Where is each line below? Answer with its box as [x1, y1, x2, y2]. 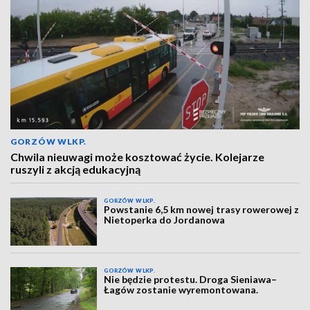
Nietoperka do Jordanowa [104, 214, 226, 226]
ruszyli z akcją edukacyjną [10, 163, 140, 176]
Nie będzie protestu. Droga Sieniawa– [104, 273, 277, 286]
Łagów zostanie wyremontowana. [104, 284, 259, 296]
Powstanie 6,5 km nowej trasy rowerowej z [104, 203, 300, 215]
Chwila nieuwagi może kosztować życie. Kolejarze [10, 150, 264, 163]
